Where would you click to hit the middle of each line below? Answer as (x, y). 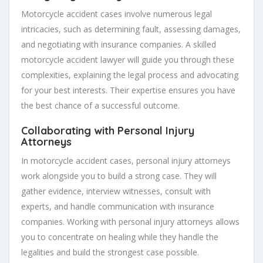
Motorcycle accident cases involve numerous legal (117, 14)
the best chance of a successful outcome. (100, 105)
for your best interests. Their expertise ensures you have (128, 90)
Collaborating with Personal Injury (108, 130)
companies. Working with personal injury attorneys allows (130, 221)
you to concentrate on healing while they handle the (120, 237)
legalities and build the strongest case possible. (110, 252)
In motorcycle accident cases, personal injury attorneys (126, 160)
